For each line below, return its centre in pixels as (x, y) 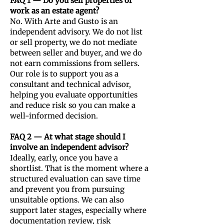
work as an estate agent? (54, 11)
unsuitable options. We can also (67, 200)
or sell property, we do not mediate (73, 42)
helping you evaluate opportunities (74, 95)
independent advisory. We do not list (76, 32)
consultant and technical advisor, (70, 84)
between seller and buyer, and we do (76, 53)
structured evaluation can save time (75, 179)
